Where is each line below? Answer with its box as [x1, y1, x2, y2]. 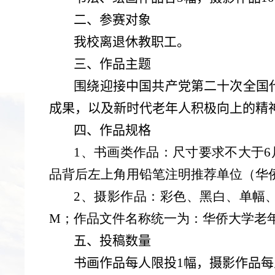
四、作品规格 [74, 123, 152, 137]
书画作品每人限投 [74, 255, 177, 270]
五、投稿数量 [74, 233, 152, 248]
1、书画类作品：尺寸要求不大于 [74, 145, 265, 160]
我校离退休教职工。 [74, 34, 190, 49]
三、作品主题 [74, 56, 152, 71]
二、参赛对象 [74, 12, 152, 27]
